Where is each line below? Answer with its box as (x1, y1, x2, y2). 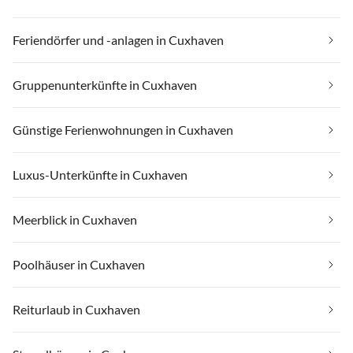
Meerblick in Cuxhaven (13, 211, 137, 227)
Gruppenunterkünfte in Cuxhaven (13, 76, 197, 92)
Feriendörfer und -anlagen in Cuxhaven (13, 32, 224, 47)
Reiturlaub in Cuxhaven (13, 301, 140, 317)
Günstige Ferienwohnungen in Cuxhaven (13, 121, 233, 137)
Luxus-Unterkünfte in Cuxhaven (13, 166, 188, 182)
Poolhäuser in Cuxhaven (13, 256, 145, 272)
